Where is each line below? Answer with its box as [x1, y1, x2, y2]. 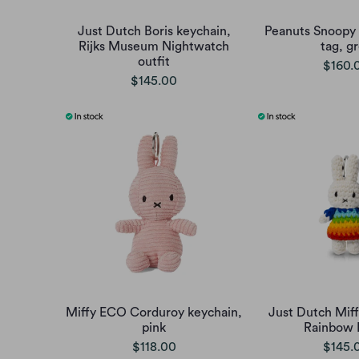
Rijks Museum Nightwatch [79, 39, 229, 53]
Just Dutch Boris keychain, [77, 24, 231, 38]
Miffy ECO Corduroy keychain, [66, 305, 242, 319]
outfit [138, 54, 170, 68]
